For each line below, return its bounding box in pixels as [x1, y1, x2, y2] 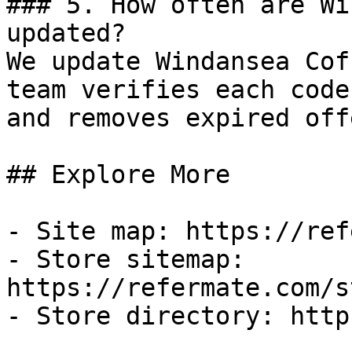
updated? [6, 19, 126, 47]
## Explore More [6, 160, 230, 189]
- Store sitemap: [6, 245, 245, 273]
